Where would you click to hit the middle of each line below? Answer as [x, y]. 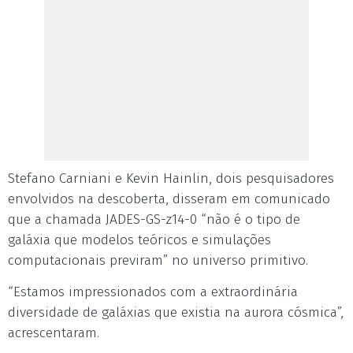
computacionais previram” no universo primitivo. [158, 260]
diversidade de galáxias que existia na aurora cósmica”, [176, 312]
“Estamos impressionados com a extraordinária [153, 292]
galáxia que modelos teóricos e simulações [139, 240]
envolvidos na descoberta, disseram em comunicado [169, 199]
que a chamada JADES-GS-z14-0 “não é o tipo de [154, 219]
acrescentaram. [54, 333]
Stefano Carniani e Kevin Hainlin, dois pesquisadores [171, 178]
